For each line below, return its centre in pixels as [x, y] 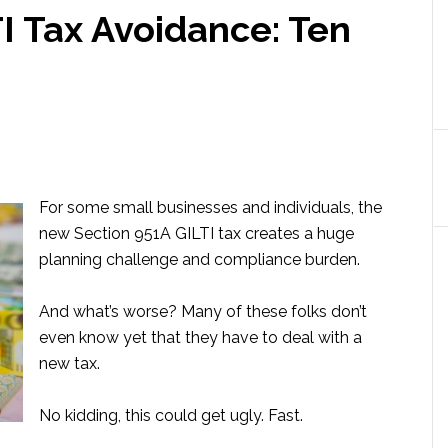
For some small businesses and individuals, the [210, 207]
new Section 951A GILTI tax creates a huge [196, 233]
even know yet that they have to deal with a [200, 337]
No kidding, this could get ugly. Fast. [171, 415]
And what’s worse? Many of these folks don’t [203, 311]
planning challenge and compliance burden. [199, 259]
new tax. [69, 363]
